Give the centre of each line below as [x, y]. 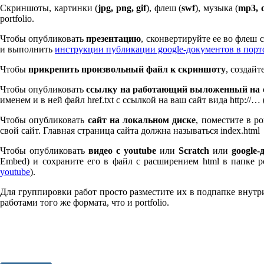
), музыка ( [217, 8]
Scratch [194, 151]
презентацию [114, 39]
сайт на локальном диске [142, 120]
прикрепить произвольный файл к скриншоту [127, 70]
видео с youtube [123, 151]
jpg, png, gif [122, 8]
